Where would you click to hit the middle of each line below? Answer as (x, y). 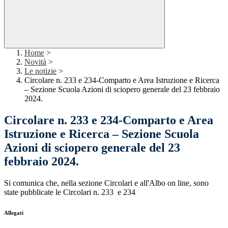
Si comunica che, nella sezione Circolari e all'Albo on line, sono (106, 183)
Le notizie (40, 71)
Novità (35, 62)
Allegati (14, 213)
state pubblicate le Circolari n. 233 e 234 (70, 192)
